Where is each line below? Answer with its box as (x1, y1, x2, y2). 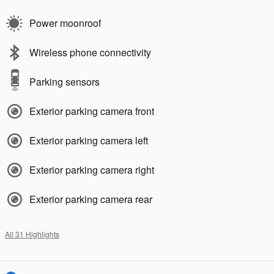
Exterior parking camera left (29, 133, 148, 147)
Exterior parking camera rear (29, 191, 152, 206)
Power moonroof (29, 15, 101, 30)
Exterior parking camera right (29, 162, 154, 177)
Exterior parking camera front (29, 103, 154, 118)
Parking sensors (29, 74, 100, 89)
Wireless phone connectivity (29, 45, 151, 59)
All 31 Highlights (5, 228, 59, 239)
